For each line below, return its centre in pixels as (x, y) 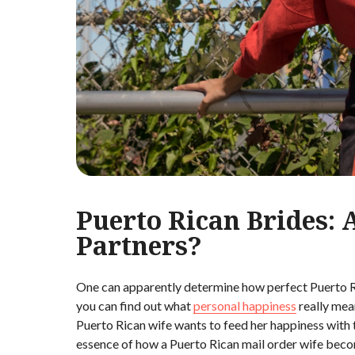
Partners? (139, 246)
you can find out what (135, 306)
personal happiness (245, 306)
